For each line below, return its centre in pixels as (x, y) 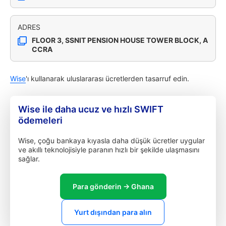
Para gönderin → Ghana (113, 186)
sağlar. (29, 159)
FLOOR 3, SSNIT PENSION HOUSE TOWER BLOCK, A (120, 40)
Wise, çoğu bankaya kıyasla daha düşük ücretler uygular (111, 140)
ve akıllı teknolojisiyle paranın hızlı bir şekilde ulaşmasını (109, 150)
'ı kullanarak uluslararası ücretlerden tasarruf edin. (107, 78)
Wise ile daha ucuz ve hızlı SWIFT (91, 109)
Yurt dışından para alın (113, 212)
